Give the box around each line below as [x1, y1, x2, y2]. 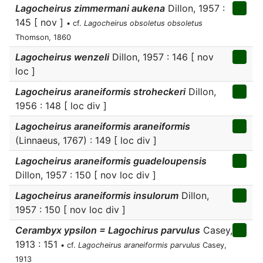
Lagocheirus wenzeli [15, 51, 109, 63]
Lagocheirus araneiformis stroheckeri [15, 86, 186, 97]
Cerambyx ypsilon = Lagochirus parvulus [15, 224, 200, 236]
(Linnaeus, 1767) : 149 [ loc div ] [15, 134, 157, 146]
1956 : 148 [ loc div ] [15, 100, 107, 112]
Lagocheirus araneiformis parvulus [78, 241, 200, 249]
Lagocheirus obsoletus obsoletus [84, 19, 203, 28]
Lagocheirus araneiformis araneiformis [15, 120, 190, 132]
